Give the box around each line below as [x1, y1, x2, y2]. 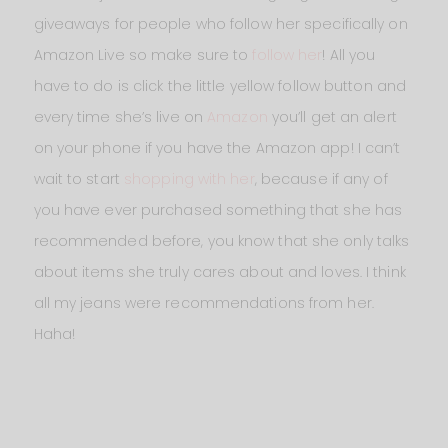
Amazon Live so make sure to [33, 44, 253, 65]
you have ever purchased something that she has [33, 199, 403, 220]
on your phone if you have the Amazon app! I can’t [33, 137, 401, 158]
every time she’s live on [33, 106, 208, 127]
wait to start [33, 168, 124, 189]
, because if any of [254, 168, 388, 189]
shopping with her [124, 168, 255, 189]
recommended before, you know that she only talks [33, 230, 410, 251]
